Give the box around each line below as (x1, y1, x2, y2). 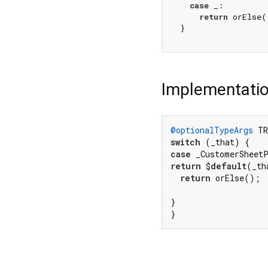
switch (170, 136, 200, 148)
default (211, 160, 246, 172)
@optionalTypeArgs (170, 124, 253, 136)
